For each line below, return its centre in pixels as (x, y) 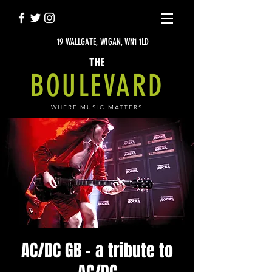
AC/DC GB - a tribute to (97, 250)
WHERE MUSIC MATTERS (97, 107)
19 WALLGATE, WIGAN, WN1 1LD (103, 42)
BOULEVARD (97, 86)
